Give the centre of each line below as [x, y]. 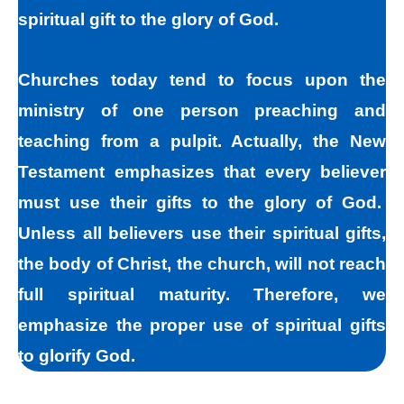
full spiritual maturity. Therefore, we [202, 294]
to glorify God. [77, 355]
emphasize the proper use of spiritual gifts [202, 325]
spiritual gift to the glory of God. [148, 19]
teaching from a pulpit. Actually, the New [202, 141]
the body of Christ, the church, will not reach [202, 263]
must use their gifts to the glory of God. [202, 202]
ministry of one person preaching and [202, 110]
